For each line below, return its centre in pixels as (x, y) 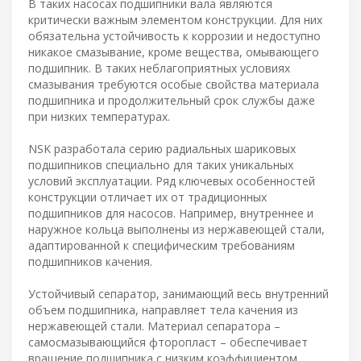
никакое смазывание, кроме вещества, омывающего (174, 52)
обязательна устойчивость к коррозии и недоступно (174, 35)
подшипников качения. (90, 261)
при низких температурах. (99, 116)
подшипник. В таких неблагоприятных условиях (159, 68)
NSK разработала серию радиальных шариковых (162, 148)
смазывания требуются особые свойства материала (174, 84)
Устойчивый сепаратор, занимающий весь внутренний (178, 293)
